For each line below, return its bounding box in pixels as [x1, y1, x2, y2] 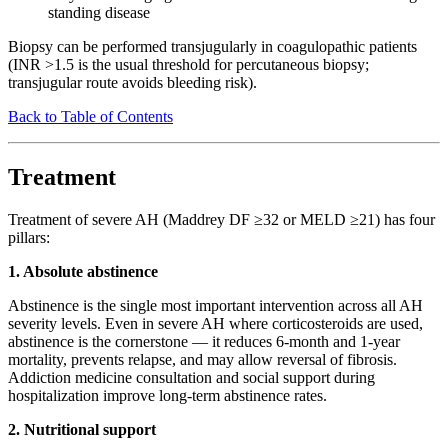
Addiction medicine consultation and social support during [8, 368, 375, 386]
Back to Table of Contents [8, 107, 173, 125]
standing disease [48, 3, 150, 21]
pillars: [8, 228, 50, 246]
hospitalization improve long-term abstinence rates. [8, 386, 327, 404]
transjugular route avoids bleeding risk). [8, 73, 257, 91]
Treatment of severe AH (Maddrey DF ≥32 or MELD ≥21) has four [8, 210, 435, 228]
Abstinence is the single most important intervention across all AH [8, 296, 423, 314]
